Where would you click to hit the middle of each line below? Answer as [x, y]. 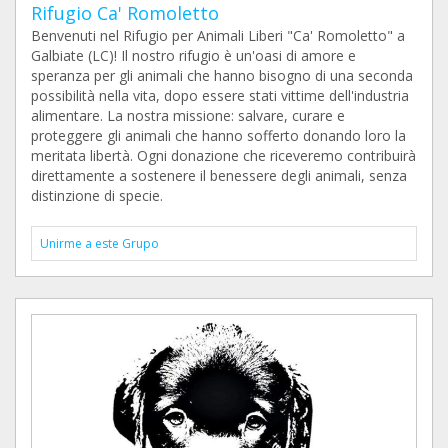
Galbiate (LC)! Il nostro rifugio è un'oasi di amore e [193, 56]
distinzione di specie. [97, 196]
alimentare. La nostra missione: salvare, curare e [188, 116]
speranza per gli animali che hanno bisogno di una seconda [222, 76]
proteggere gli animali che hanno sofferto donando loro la [218, 136]
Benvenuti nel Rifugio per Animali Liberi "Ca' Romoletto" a [218, 36]
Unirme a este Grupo [99, 244]
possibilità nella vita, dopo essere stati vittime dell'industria [220, 96]
